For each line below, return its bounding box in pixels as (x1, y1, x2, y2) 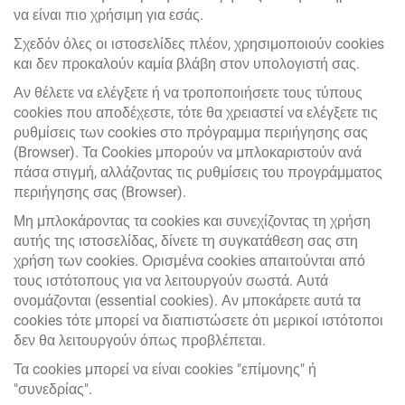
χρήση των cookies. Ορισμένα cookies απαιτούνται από (14, 252, 365, 269)
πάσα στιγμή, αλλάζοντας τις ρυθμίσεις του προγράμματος (14, 164, 382, 181)
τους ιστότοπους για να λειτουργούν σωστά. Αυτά (14, 272, 328, 289)
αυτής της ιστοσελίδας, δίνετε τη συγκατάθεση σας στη (14, 232, 358, 250)
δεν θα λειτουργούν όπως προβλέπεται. (14, 332, 266, 349)
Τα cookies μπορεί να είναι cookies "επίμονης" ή (14, 361, 316, 378)
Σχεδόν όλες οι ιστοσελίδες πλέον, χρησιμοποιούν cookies (14, 35, 384, 52)
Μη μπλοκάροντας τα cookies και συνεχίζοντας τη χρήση (14, 212, 371, 230)
